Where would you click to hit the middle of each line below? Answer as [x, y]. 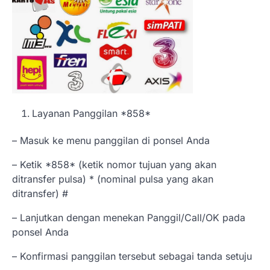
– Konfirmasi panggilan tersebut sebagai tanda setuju [132, 256]
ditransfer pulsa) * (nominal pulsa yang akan [113, 179]
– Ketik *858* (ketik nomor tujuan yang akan [114, 164]
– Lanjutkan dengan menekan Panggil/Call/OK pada [129, 217]
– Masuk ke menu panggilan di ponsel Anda [111, 140]
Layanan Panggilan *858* [91, 113]
